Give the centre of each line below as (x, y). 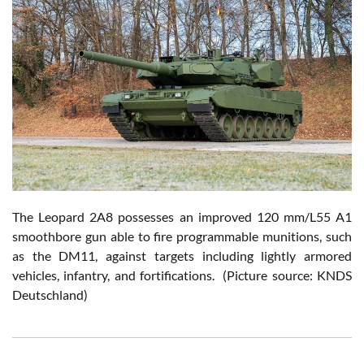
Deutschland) (50, 294)
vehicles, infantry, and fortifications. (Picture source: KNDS (182, 275)
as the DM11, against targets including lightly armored (182, 255)
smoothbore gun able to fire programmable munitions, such (182, 236)
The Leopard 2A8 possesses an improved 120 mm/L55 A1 (182, 216)
